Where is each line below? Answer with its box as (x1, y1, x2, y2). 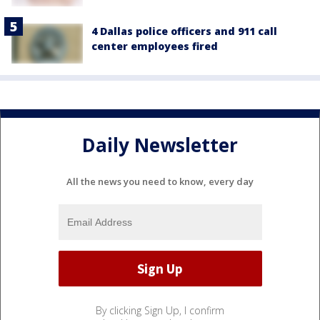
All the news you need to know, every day (66, 175, 254, 189)
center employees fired (91, 39, 218, 54)
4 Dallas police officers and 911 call (91, 24, 277, 39)
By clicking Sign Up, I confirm (96, 304, 224, 318)
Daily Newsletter (82, 131, 238, 158)
